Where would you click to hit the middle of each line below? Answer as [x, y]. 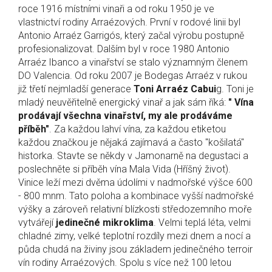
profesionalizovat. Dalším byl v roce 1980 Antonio [124, 49]
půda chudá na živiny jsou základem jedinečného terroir [135, 250]
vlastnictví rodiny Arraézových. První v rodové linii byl [129, 22]
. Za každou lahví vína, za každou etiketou [138, 129]
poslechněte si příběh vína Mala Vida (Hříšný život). [124, 169]
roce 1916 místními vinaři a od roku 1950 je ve [116, 9]
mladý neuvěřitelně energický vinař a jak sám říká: [123, 103]
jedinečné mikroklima [105, 223]
